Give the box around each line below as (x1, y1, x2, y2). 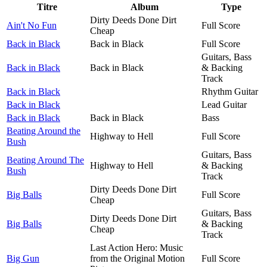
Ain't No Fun (7, 20, 57, 30)
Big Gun (7, 253, 39, 263)
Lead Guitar (201, 99, 247, 110)
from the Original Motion (90, 253, 185, 263)
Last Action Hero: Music (90, 242, 183, 253)
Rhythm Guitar (201, 86, 258, 97)
